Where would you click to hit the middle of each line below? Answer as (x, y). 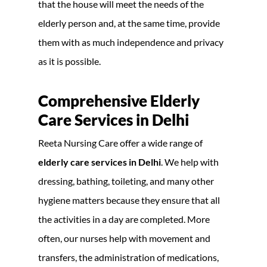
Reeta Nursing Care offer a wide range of (120, 142)
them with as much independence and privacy (131, 42)
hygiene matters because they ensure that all (129, 200)
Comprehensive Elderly (119, 100)
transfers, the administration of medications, (128, 257)
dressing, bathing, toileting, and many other (126, 181)
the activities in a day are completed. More (124, 219)
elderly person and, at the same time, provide (129, 23)
